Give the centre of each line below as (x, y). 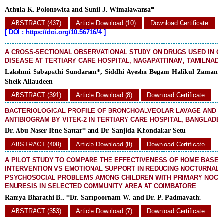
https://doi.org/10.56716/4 (64, 32)
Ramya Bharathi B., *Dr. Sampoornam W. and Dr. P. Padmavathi (103, 197)
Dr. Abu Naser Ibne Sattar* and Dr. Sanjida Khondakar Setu (95, 131)
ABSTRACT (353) (36, 211)
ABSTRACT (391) (36, 95)
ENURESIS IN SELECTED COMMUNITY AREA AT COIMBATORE (100, 186)
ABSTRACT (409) (36, 144)
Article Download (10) (106, 23)
